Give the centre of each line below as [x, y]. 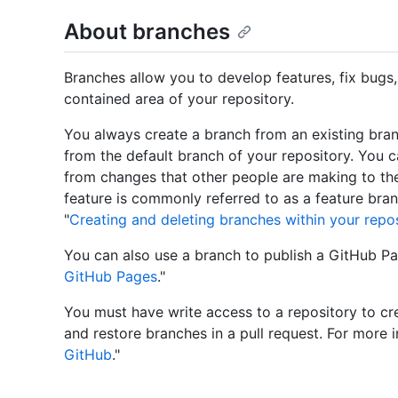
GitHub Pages [111, 277]
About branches [147, 32]
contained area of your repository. [179, 99]
